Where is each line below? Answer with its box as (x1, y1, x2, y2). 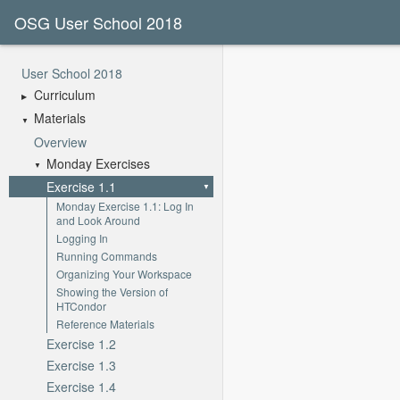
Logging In (56, 229, 108, 246)
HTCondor (56, 297, 106, 313)
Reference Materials (56, 315, 154, 331)
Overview (34, 132, 87, 151)
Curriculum (34, 86, 96, 104)
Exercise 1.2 (46, 334, 116, 353)
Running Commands (56, 247, 157, 263)
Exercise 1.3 (46, 355, 116, 374)
